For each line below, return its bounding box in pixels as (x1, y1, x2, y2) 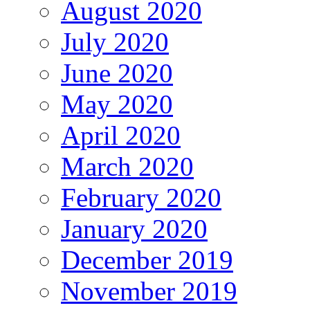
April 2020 (61, 120, 181, 151)
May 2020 (61, 89, 173, 120)
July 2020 (61, 27, 169, 57)
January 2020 (61, 214, 208, 244)
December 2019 (61, 245, 233, 275)
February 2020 (61, 183, 221, 213)
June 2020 (61, 58, 173, 89)
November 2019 (61, 276, 237, 307)
